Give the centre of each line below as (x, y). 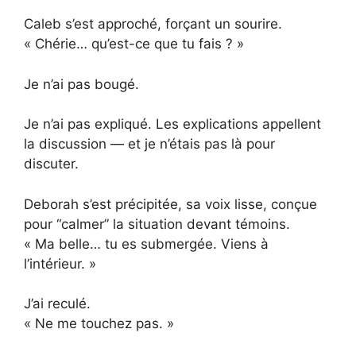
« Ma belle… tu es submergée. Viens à (146, 244)
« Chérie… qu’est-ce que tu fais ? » (134, 44)
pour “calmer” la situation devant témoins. (157, 224)
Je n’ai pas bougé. (81, 84)
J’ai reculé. (57, 304)
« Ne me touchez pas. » (99, 324)
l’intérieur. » (60, 263)
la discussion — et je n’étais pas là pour (149, 144)
